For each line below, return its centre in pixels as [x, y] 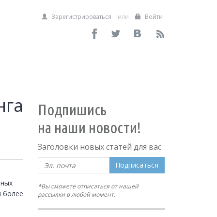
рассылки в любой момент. [77, 194]
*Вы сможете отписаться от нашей [88, 186]
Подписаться [137, 165]
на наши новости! [90, 127]
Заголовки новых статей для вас [100, 147]
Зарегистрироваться [81, 17]
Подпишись [72, 109]
